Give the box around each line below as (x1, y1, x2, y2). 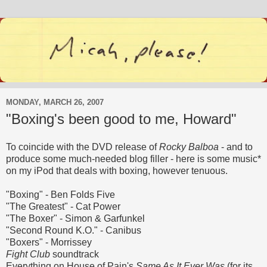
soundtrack (50, 249, 99, 260)
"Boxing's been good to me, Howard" (6, 110, 237, 127)
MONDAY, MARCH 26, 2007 (6, 98, 104, 107)
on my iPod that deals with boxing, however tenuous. (6, 166, 228, 176)
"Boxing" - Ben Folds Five (6, 190, 115, 200)
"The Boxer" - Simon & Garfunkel (6, 213, 145, 224)
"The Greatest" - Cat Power (6, 201, 120, 212)
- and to (219, 142, 253, 153)
